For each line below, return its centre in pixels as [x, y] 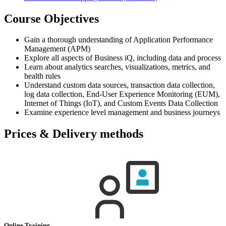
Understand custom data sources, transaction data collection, [120, 85]
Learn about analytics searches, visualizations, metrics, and [117, 67]
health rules [42, 76]
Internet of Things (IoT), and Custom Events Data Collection [121, 103]
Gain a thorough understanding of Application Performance [119, 40]
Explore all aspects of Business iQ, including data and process [123, 58]
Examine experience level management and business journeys [122, 112]
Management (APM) [57, 49]
